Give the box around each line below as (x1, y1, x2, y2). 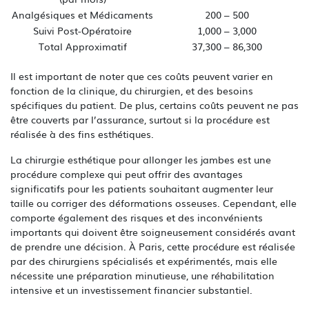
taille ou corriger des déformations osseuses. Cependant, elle (10, 195, 297, 210)
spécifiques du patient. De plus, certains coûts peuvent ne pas (10, 97, 299, 112)
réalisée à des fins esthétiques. (10, 126, 154, 141)
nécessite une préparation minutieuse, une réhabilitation (10, 268, 275, 282)
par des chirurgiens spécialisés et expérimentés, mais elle (10, 253, 277, 268)
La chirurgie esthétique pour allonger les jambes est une (10, 152, 271, 166)
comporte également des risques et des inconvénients (10, 210, 263, 224)
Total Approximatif (38, 39, 127, 53)
